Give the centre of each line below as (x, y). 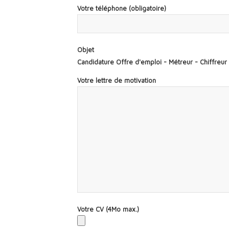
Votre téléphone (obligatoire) (121, 8)
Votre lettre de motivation (116, 80)
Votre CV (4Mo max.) (108, 209)
